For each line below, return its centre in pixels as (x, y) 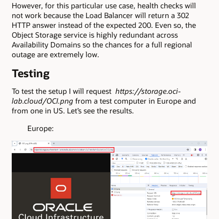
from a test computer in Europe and (135, 100)
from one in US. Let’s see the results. (73, 110)
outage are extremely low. (55, 55)
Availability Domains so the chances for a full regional (102, 45)
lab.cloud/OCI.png (43, 100)
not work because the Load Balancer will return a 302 (100, 15)
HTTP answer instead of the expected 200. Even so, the (104, 25)
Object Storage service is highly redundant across (95, 35)
